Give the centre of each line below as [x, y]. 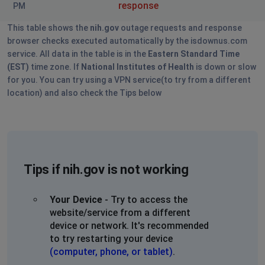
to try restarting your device [111, 238]
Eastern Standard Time [194, 54]
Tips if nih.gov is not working [106, 169]
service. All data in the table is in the [77, 54]
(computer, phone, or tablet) [111, 251]
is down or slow [225, 67]
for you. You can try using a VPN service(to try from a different [129, 80]
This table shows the [49, 28]
